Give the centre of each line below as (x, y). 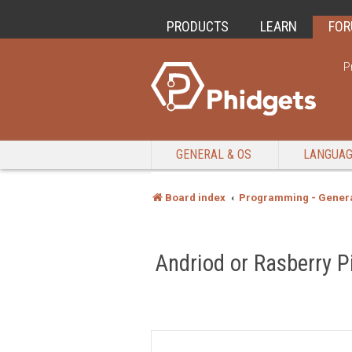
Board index (195, 198)
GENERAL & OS (214, 154)
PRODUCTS (198, 26)
